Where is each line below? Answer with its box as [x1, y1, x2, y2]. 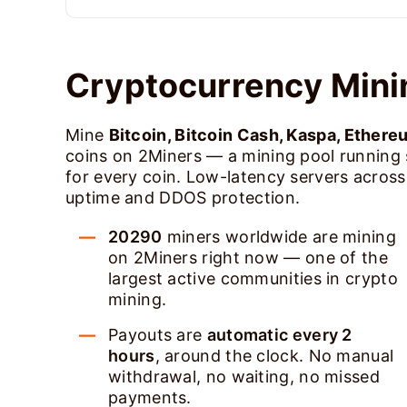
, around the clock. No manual [154, 346, 394, 365]
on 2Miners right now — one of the [108, 248, 388, 267]
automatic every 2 [206, 325, 352, 344]
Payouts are [108, 325, 207, 344]
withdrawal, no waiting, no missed [108, 367, 380, 386]
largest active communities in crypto [108, 269, 398, 288]
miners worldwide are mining [162, 227, 396, 246]
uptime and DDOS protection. [65, 188, 301, 207]
